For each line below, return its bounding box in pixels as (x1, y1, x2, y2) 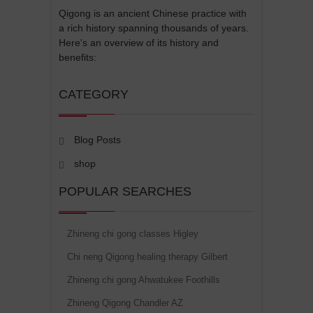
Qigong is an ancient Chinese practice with (59, 7, 247, 19)
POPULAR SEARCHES (59, 184, 191, 198)
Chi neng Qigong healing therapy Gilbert (67, 251, 228, 262)
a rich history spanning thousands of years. (59, 22, 249, 34)
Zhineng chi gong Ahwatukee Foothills (67, 274, 220, 285)
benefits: (59, 51, 96, 63)
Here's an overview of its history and (59, 36, 219, 48)
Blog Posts (74, 133, 121, 145)
